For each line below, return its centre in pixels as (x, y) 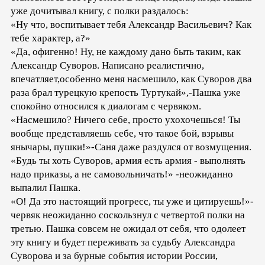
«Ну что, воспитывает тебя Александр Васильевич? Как (131, 25)
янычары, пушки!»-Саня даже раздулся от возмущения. (131, 147)
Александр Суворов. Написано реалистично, (107, 66)
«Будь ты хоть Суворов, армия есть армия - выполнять (128, 161)
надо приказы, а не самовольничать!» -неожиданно (122, 174)
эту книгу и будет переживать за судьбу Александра (123, 243)
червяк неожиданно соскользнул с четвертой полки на (128, 215)
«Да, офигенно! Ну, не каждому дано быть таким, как (126, 52)
